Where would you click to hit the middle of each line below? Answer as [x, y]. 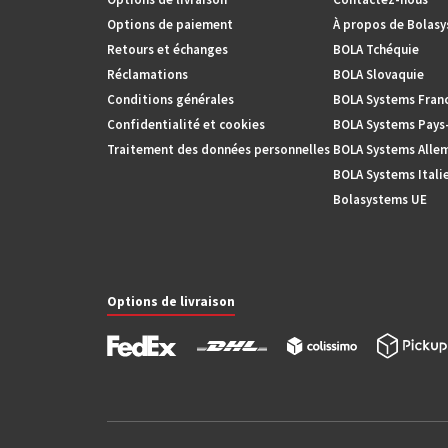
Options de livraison [171, 301]
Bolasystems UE [380, 199]
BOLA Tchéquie [376, 49]
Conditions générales [170, 99]
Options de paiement [170, 24]
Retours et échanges [167, 49]
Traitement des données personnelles [218, 149]
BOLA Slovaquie [378, 74]
